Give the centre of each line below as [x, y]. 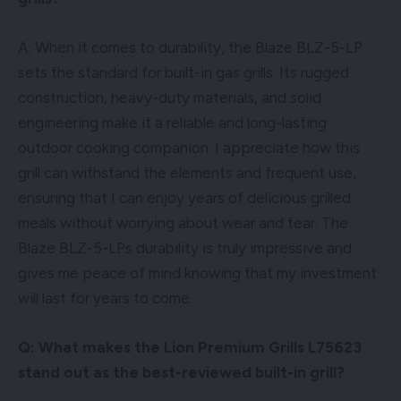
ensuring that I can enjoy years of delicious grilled [184, 197]
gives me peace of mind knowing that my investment [197, 273]
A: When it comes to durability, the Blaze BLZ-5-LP [190, 47]
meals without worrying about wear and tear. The [183, 222]
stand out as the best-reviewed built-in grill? [181, 372]
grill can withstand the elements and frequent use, [187, 172]
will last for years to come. [105, 298]
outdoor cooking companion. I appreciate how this [189, 147]
